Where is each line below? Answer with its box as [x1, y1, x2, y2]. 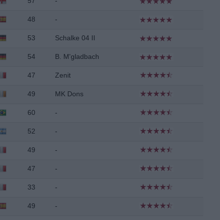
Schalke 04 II [55, 34, 95, 42]
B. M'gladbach [55, 53, 99, 60]
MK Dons [55, 90, 83, 98]
